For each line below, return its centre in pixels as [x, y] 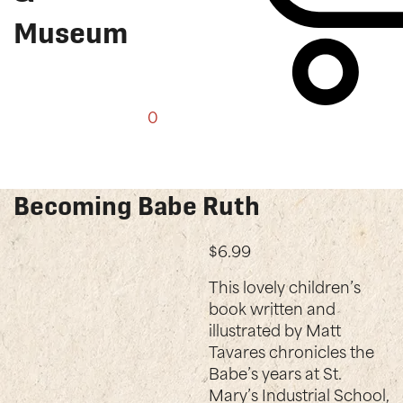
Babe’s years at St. [275, 372]
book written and [273, 307]
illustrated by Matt [275, 329]
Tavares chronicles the [292, 350]
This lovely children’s [285, 286]
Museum [71, 33]
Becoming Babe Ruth [137, 206]
